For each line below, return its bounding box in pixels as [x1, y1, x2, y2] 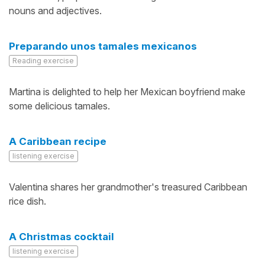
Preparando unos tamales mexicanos [9, 40, 197, 52]
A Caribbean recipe [9, 135, 106, 147]
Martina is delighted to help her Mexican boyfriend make [9, 86, 245, 98]
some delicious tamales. [9, 100, 110, 112]
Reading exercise [12, 56, 74, 65]
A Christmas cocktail [9, 231, 114, 243]
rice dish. [9, 195, 46, 207]
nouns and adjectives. [9, 5, 102, 17]
